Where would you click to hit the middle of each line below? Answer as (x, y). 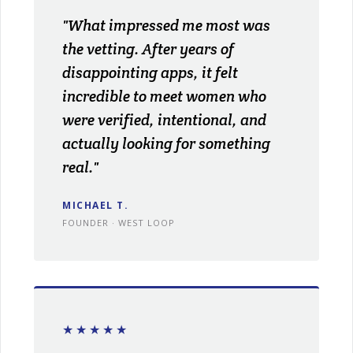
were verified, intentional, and (165, 119)
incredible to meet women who (165, 96)
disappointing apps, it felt (150, 72)
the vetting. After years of (149, 48)
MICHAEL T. (96, 205)
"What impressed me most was (167, 25)
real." (81, 167)
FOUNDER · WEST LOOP (119, 222)
